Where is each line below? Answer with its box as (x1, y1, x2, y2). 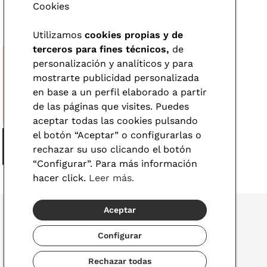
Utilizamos (33, 29, 85, 41)
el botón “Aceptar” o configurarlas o (33, 129, 201, 141)
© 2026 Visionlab (172, 253, 231, 262)
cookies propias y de (85, 29, 183, 41)
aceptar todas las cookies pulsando (33, 115, 198, 126)
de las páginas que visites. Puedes (33, 101, 189, 112)
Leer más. (89, 172, 134, 184)
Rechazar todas (88, 256, 151, 266)
